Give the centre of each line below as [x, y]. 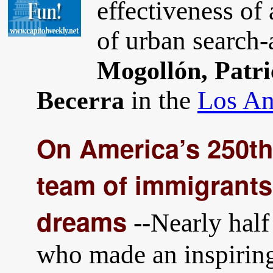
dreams [82, 221]
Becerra [80, 101]
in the [161, 100]
